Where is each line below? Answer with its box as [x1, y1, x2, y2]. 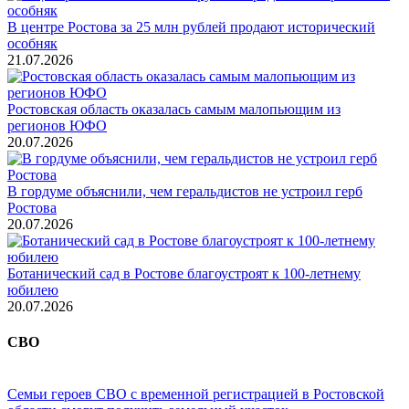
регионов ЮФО [7, 117, 107, 133]
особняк [7, 35, 58, 51]
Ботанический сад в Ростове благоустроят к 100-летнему [7, 265, 361, 281]
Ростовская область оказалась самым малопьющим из [7, 100, 341, 117]
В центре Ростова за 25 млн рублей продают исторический [7, 18, 375, 35]
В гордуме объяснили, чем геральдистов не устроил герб [7, 183, 362, 199]
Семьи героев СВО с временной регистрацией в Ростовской [7, 386, 384, 403]
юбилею [7, 281, 58, 298]
